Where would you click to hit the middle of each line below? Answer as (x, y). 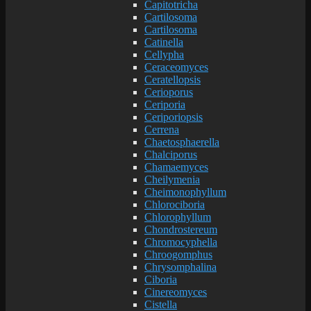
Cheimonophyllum (185, 192)
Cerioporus (169, 92)
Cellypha (164, 54)
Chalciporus (171, 154)
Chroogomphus (178, 254)
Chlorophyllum (178, 217)
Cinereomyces (176, 292)
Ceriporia (165, 104)
